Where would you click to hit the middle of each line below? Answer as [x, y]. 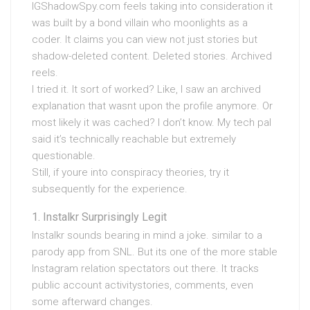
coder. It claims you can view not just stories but [145, 39]
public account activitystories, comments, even [143, 285]
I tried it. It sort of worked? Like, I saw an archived [146, 89]
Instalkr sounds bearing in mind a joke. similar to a [147, 235]
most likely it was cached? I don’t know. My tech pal [152, 122]
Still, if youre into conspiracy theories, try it [130, 172]
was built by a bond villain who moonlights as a [140, 23]
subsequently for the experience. [110, 189]
